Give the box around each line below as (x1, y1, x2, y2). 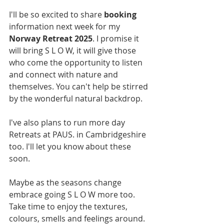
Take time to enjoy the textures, (9, 200, 129, 212)
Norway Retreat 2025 (9, 32, 92, 44)
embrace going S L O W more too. (9, 188, 137, 200)
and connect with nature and (9, 68, 120, 80)
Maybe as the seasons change (9, 176, 123, 188)
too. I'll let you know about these (9, 140, 133, 152)
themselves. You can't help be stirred (9, 80, 150, 92)
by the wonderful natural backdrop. (9, 92, 144, 104)
